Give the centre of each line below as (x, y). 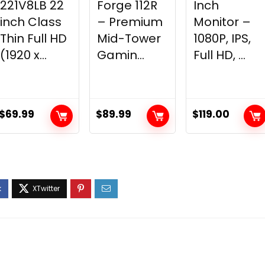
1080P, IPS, (222, 38)
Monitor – (222, 22)
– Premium (130, 22)
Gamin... (120, 55)
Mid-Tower (129, 38)
